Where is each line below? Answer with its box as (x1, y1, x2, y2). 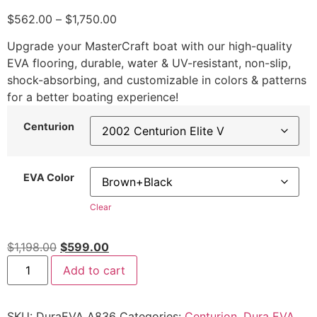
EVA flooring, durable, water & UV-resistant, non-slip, (7, 56, 291, 71)
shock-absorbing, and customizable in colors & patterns (7, 73, 306, 88)
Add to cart (63, 263, 126, 277)
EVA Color (23, 171, 74, 184)
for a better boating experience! (7, 90, 178, 105)
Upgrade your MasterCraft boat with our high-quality (7, 39, 292, 54)
